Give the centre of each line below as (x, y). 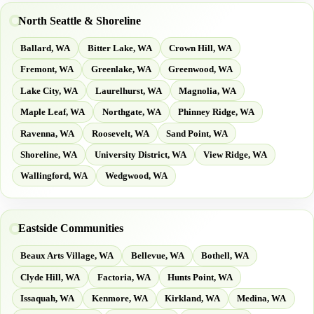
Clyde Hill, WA (50, 277)
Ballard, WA (46, 48)
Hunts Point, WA (200, 277)
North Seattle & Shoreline (79, 20)
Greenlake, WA (121, 69)
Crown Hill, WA (200, 48)
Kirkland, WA (192, 299)
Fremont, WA (47, 69)
